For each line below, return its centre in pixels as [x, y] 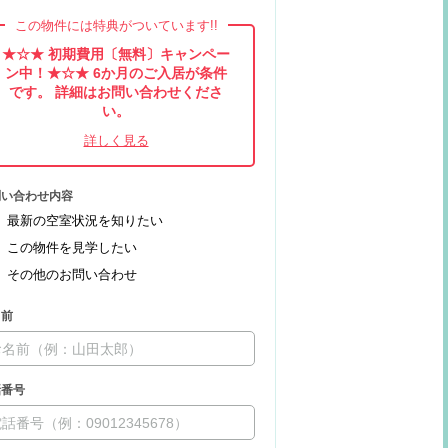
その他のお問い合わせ [72, 274]
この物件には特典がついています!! [116, 25]
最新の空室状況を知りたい [85, 220]
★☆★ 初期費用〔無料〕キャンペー [116, 54]
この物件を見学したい [72, 247]
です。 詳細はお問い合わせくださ [116, 92]
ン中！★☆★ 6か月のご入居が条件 [116, 73]
